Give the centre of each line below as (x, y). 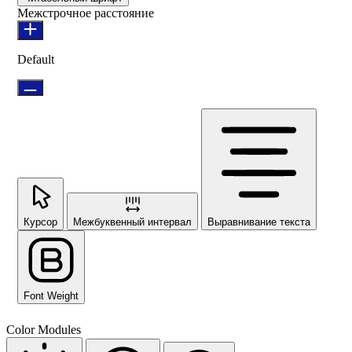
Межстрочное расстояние (86, 13)
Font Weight (51, 296)
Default (36, 60)
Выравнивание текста (259, 222)
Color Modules (44, 330)
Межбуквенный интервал (132, 222)
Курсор (40, 222)
